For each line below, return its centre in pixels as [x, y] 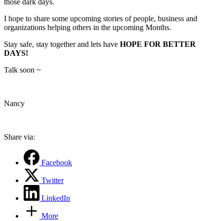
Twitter [53, 180]
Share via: [19, 137]
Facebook [57, 162]
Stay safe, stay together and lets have [62, 44]
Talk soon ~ [22, 70]
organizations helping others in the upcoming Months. [90, 27]
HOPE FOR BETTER [158, 44]
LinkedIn [56, 198]
